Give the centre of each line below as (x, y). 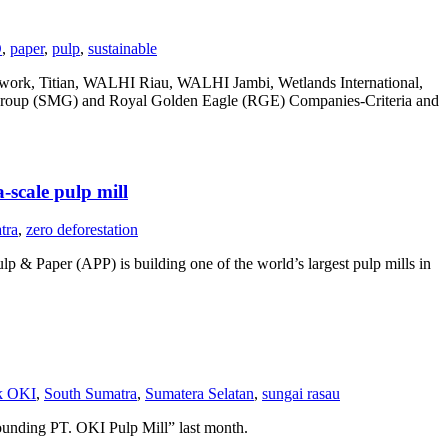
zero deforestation (82, 230)
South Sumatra (90, 393)
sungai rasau (301, 393)
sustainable (122, 48)
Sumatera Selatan (199, 393)
